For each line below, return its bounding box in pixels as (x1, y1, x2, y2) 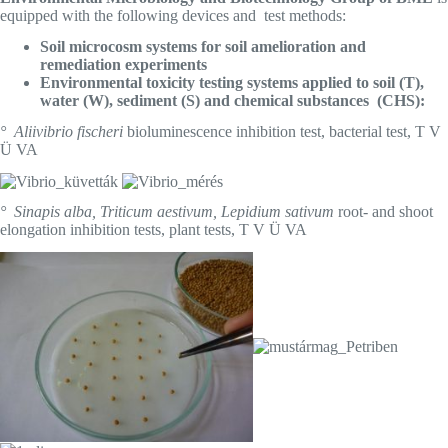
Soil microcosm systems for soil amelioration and (40, 37, 366, 55)
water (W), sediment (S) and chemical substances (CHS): (40, 91, 425, 109)
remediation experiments (40, 55, 211, 73)
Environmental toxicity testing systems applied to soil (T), (40, 73, 424, 91)
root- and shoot (334, 203, 433, 221)
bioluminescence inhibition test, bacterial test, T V (127, 122, 441, 140)
